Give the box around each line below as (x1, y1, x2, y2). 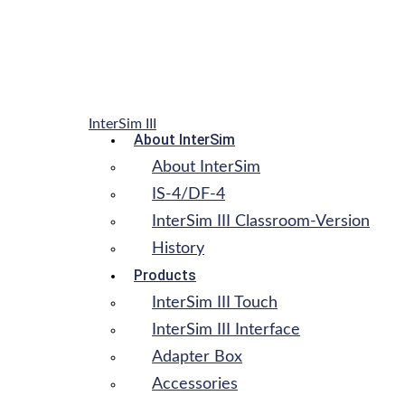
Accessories (152, 375, 238, 392)
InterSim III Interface (152, 321, 300, 338)
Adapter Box (152, 348, 242, 365)
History (152, 240, 204, 257)
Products (134, 267, 196, 284)
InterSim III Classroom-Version (152, 212, 370, 230)
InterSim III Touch (152, 294, 278, 311)
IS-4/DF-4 (152, 185, 225, 202)
